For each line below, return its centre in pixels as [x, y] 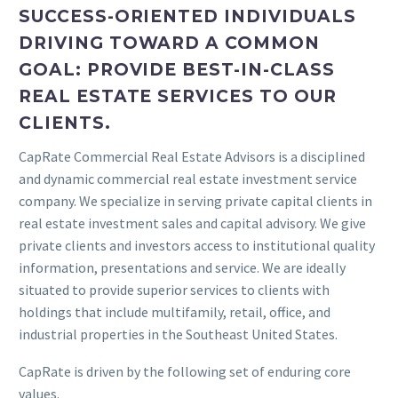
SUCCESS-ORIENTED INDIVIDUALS [187, 17]
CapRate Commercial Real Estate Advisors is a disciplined [192, 156]
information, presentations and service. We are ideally [182, 267]
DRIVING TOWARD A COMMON [169, 44]
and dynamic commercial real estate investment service [188, 178]
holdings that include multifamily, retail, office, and [175, 311]
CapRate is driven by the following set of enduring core [185, 372]
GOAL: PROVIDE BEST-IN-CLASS [177, 70]
